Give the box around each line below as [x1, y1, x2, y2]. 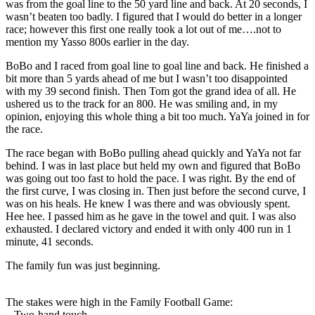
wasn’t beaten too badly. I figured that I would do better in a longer [6, 10, 302, 22]
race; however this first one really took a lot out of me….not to [6, 22, 281, 35]
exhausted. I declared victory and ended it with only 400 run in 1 [6, 222, 292, 235]
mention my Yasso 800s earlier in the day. [6, 35, 189, 48]
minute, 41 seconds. [6, 235, 94, 247]
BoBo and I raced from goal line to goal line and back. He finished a [6, 59, 309, 72]
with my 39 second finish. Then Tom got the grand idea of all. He [6, 84, 296, 97]
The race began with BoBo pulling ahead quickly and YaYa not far [6, 146, 301, 159]
